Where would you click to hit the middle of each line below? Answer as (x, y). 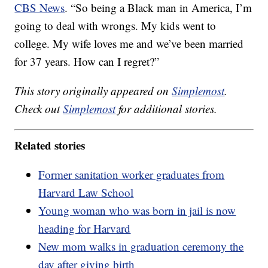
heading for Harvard (85, 228)
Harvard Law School (86, 192)
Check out (39, 109)
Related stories (50, 145)
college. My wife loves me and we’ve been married (129, 44)
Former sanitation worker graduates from (132, 174)
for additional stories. (167, 109)
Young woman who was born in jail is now (137, 210)
